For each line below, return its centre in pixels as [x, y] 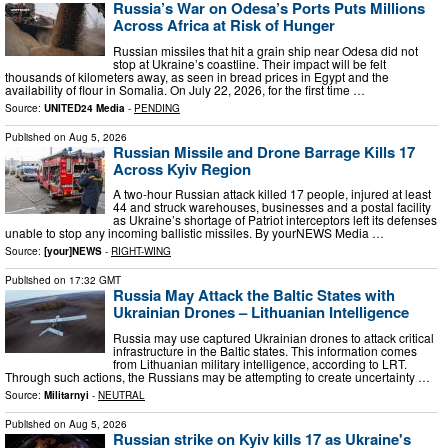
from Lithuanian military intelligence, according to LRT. [260, 363]
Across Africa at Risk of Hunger [224, 25]
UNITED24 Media [84, 107]
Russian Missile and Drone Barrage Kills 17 [264, 151]
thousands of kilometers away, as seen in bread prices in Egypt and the [197, 76]
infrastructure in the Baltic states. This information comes [265, 350]
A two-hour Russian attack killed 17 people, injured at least [272, 194]
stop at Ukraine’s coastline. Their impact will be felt [249, 63]
